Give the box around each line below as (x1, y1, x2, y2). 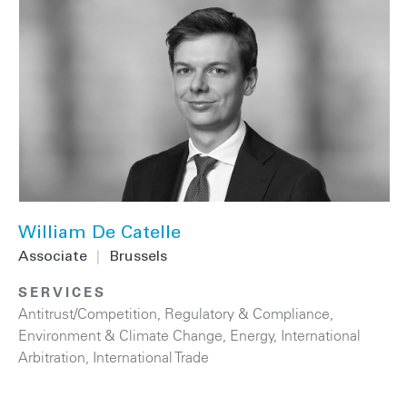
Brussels (109, 249, 167, 264)
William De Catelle (18, 224, 181, 243)
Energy (230, 325, 274, 344)
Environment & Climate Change (18, 325, 223, 344)
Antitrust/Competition (18, 303, 157, 323)
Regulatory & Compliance (164, 303, 330, 323)
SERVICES (18, 283, 106, 301)
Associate (18, 249, 87, 264)
